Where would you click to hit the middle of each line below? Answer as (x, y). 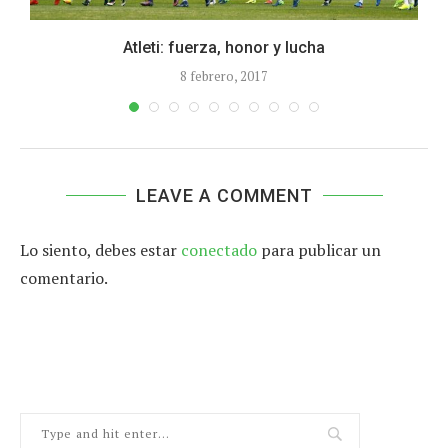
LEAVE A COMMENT (224, 196)
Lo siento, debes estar (100, 250)
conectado (219, 250)
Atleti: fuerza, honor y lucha (224, 48)
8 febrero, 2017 (224, 76)
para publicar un (319, 250)
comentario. (64, 278)
